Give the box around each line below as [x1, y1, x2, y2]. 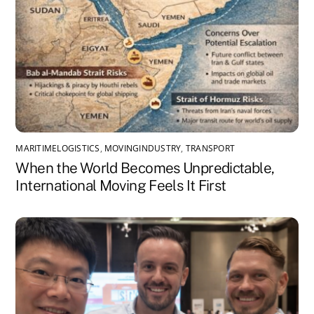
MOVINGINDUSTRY [104, 142, 182, 154]
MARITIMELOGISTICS [15, 142, 100, 154]
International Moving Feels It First [15, 176, 226, 194]
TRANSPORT [185, 142, 235, 154]
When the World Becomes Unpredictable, [15, 158, 275, 177]
